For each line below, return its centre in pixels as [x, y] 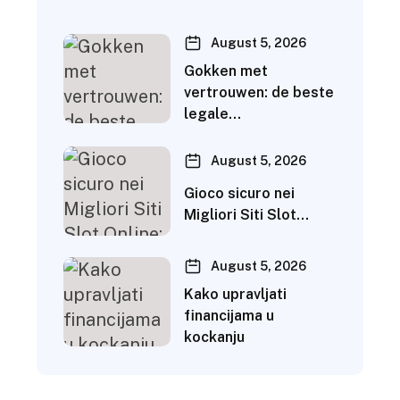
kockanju [214, 337]
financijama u [229, 316]
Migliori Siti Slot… [246, 215]
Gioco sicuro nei [239, 194]
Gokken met [226, 71]
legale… [212, 114]
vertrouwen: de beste [259, 93]
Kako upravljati [235, 295]
